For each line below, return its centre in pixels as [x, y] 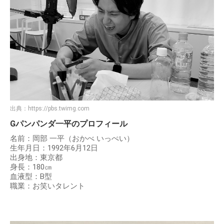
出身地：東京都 [36, 157]
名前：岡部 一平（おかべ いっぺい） [72, 138]
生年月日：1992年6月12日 [54, 148]
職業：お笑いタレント [47, 186]
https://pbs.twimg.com [59, 108]
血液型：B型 [31, 176]
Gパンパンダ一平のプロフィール [69, 123]
